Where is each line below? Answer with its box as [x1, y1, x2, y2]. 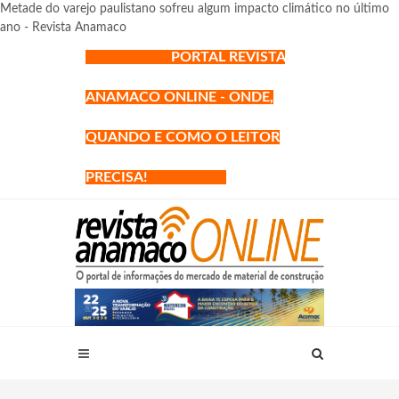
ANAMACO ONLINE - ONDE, [85, 90, 273, 104]
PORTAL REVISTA [171, 50, 285, 64]
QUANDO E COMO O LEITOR [85, 130, 280, 144]
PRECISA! [85, 170, 166, 184]
